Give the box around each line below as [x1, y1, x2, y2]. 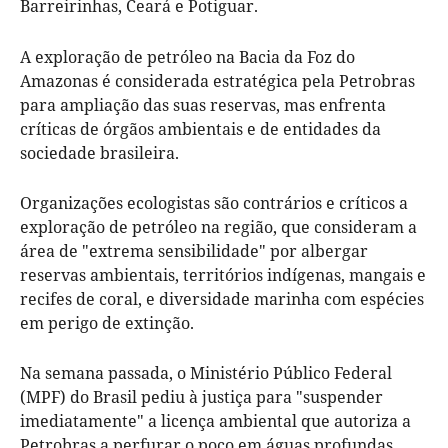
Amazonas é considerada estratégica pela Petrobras [20, 69, 415, 92]
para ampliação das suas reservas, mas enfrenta [20, 93, 386, 116]
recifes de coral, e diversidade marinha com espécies [20, 287, 424, 310]
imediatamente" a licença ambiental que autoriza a [20, 409, 411, 432]
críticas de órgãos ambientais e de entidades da [20, 117, 381, 140]
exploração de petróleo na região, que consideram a [20, 215, 417, 238]
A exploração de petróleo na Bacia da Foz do [20, 45, 355, 68]
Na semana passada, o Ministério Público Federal [20, 361, 392, 384]
